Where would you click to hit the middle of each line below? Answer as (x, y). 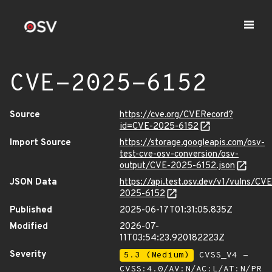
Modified (29, 227)
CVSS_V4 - (221, 255)
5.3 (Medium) (157, 255)
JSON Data (33, 182)
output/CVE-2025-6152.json (177, 166)
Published (31, 210)
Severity (28, 255)
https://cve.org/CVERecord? (176, 115)
